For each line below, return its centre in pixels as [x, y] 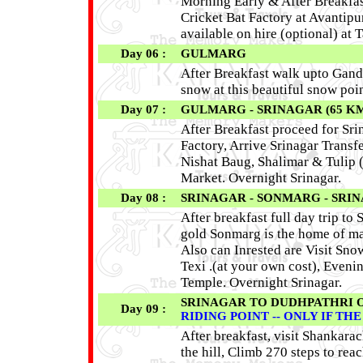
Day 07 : [148, 110]
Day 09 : [148, 309]
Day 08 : [148, 198]
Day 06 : [148, 54]
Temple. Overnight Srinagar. [261, 283]
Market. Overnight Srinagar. [261, 178]
